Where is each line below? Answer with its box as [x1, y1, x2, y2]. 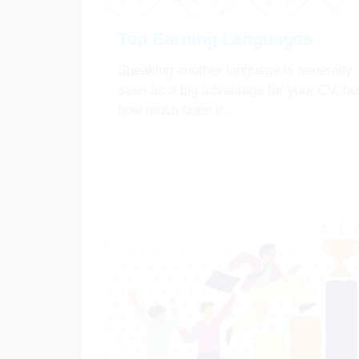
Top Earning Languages [118, 28, 313, 49]
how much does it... [118, 102, 235, 118]
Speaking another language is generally [118, 62, 353, 78]
